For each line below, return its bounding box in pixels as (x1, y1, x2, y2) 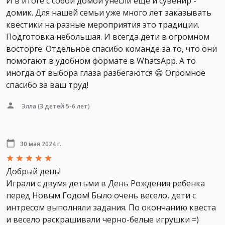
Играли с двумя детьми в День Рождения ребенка (6, 177, 205, 189)
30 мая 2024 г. (20, 139, 61, 148)
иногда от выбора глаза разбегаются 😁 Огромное (6, 67, 205, 78)
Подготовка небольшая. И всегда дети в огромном (6, 31, 209, 42)
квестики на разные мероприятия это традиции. (6, 19, 199, 30)
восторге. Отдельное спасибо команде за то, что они (6, 43, 217, 54)
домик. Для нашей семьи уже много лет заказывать (6, 7, 211, 18)
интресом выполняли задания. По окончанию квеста (6, 201, 216, 213)
